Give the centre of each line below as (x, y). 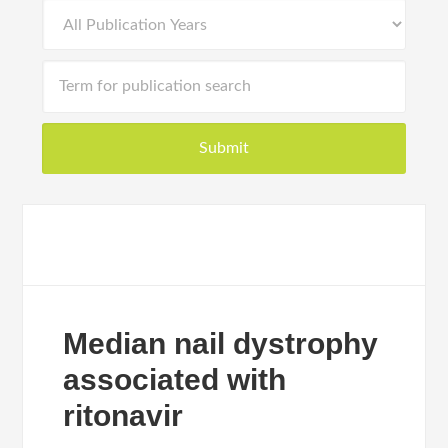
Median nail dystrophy (221, 343)
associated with (175, 379)
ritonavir (123, 415)
